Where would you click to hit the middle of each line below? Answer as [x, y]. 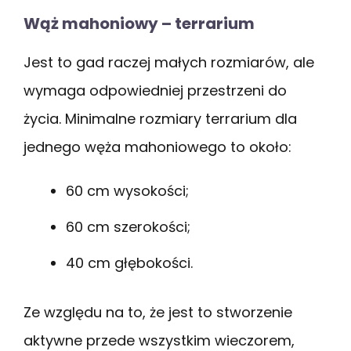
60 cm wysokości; [127, 190]
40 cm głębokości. [129, 262]
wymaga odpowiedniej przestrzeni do [155, 90]
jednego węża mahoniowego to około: [157, 147]
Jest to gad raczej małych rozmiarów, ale [169, 62]
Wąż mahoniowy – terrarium [139, 23]
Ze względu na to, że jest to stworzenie [158, 312]
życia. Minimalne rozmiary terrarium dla [160, 118]
